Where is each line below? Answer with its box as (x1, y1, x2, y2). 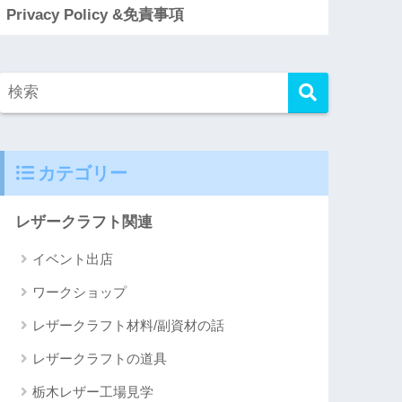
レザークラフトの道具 (32, 350, 168, 366)
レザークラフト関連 (15, 213, 153, 231)
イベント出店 (32, 250, 114, 267)
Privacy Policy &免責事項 (6, 5, 185, 23)
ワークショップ (32, 284, 127, 300)
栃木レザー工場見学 (32, 383, 154, 399)
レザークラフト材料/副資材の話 (32, 317, 225, 333)
